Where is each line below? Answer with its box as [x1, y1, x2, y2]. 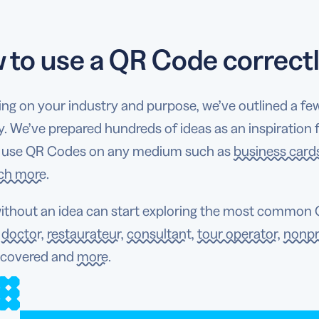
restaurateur [47, 225, 121, 243]
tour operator [197, 225, 278, 243]
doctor [1, 225, 41, 243]
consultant [127, 225, 192, 243]
